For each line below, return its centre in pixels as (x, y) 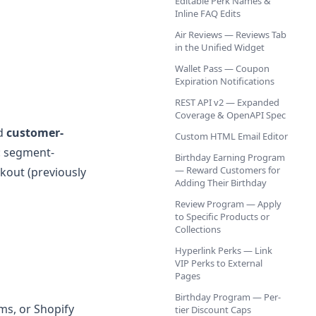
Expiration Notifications (225, 81)
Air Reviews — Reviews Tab (231, 35)
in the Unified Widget (220, 47)
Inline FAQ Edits (208, 13)
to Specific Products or (222, 217)
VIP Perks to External (219, 263)
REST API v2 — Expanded (227, 102)
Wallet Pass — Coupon (222, 68)
